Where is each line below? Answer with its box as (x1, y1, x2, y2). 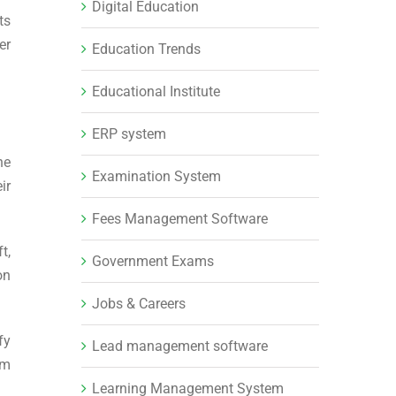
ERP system (91, 125, 166, 142)
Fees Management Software (91, 209, 268, 227)
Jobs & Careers (91, 294, 186, 312)
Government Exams (91, 252, 214, 270)
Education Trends (91, 40, 201, 57)
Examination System (91, 167, 221, 185)
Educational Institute (91, 82, 220, 100)
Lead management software (91, 337, 268, 354)
